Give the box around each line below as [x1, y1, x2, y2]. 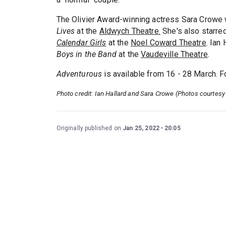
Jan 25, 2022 [123, 124, 159, 132]
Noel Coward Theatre [130, 38, 206, 48]
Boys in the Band [56, 49, 117, 60]
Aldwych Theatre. [99, 26, 160, 36]
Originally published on [56, 124, 123, 132]
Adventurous [56, 69, 102, 79]
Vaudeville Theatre [141, 49, 208, 60]
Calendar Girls [56, 38, 106, 48]
